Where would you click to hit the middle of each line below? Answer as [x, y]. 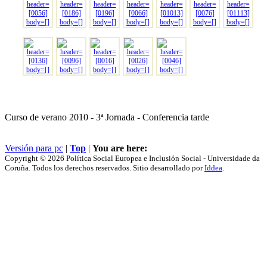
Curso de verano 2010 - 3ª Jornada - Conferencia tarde [107, 117]
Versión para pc [34, 148]
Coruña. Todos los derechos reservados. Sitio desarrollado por [105, 167]
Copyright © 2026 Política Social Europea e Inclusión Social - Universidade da [132, 158]
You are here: [120, 148]
